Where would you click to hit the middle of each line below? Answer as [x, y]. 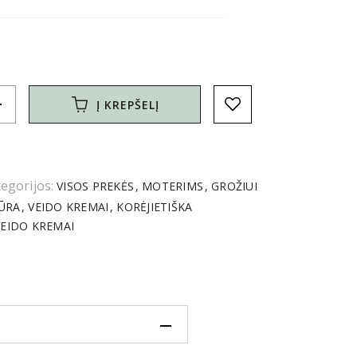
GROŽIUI [232, 186]
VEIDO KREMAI [69, 207]
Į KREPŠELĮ [128, 104]
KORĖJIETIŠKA [153, 207]
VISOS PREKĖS [97, 186]
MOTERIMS [173, 186]
